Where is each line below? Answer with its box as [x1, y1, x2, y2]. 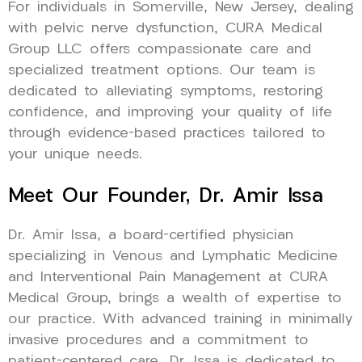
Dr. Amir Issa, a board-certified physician [8, 228, 293, 242]
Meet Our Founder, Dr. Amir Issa [8, 186, 323, 207]
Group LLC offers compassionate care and [8, 42, 311, 57]
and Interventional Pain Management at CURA [8, 270, 328, 284]
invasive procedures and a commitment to [8, 333, 309, 347]
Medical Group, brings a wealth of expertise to [8, 291, 342, 305]
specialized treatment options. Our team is [8, 63, 315, 78]
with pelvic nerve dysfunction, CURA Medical [8, 21, 322, 36]
